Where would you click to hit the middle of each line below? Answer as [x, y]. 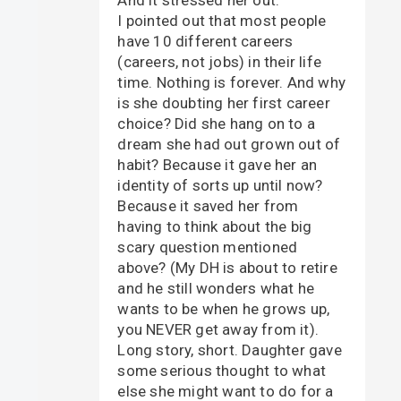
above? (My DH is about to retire [227, 267]
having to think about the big [215, 226]
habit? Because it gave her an [218, 164]
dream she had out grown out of [229, 144]
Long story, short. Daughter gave [230, 350]
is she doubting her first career [224, 102]
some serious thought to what [222, 370]
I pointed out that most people [222, 20]
